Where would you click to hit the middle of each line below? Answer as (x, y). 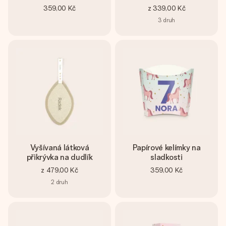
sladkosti (166, 157)
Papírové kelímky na (166, 148)
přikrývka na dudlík (60, 157)
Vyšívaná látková (60, 148)
